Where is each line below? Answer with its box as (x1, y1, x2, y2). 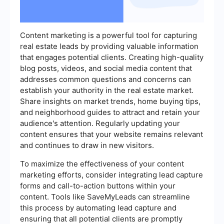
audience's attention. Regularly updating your (20, 118, 180, 128)
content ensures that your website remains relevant (20, 129, 203, 139)
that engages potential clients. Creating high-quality (20, 52, 203, 62)
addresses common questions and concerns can (20, 74, 191, 84)
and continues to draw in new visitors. (20, 140, 154, 150)
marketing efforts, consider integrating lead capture (20, 169, 203, 179)
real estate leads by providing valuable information (20, 41, 198, 51)
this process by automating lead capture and (20, 202, 176, 212)
